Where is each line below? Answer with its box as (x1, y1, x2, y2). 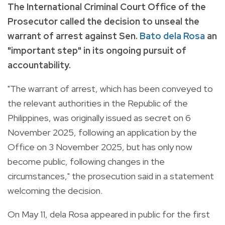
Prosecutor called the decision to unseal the (8, 15, 199, 27)
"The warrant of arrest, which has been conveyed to (8, 82, 213, 94)
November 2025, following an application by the (8, 126, 197, 138)
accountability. (8, 59, 71, 71)
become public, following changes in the (8, 155, 165, 167)
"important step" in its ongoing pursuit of (8, 44, 186, 56)
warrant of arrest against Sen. (8, 30, 140, 42)
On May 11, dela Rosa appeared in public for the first (8, 208, 210, 220)
